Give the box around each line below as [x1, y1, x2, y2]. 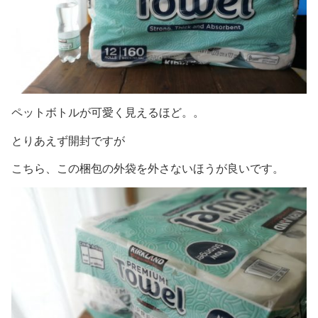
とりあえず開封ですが [11, 134, 125, 147]
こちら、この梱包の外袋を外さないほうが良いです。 [11, 163, 284, 175]
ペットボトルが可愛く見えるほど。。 [11, 106, 204, 119]
